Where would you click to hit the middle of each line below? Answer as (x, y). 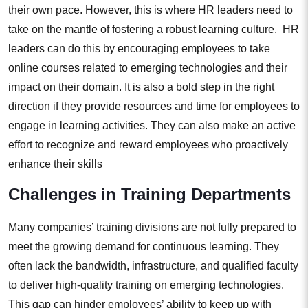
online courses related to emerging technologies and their (148, 68)
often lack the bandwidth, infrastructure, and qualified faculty (153, 266)
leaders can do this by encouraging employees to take (139, 49)
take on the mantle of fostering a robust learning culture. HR (154, 30)
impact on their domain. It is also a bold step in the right (141, 87)
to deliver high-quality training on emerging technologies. (146, 285)
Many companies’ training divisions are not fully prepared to (152, 228)
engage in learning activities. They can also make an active (152, 126)
